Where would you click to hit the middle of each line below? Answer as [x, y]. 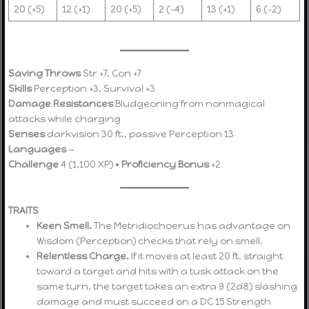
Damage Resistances [61, 103]
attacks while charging [65, 118]
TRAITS [24, 210]
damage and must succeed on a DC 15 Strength [154, 301]
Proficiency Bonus [166, 164]
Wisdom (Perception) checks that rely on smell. [150, 240]
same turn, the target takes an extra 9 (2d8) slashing [167, 286]
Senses [27, 133]
